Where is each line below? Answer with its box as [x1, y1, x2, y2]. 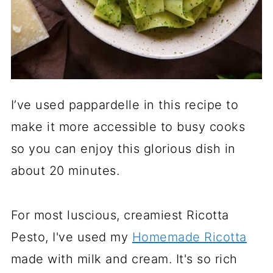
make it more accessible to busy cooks [10, 119, 246, 134]
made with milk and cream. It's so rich [10, 252, 238, 266]
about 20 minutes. [10, 163, 120, 178]
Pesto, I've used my [10, 230, 132, 244]
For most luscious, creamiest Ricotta [10, 208, 229, 222]
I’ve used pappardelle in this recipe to [10, 97, 239, 112]
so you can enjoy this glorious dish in [10, 141, 236, 156]
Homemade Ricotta [132, 230, 247, 244]
